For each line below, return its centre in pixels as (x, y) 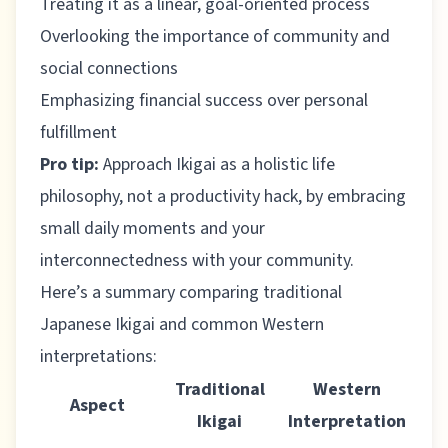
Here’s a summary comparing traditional (191, 292)
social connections (109, 68)
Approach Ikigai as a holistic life (219, 164)
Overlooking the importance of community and (215, 36)
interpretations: (98, 356)
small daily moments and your (152, 228)
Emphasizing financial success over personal (204, 100)
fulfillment (78, 132)
